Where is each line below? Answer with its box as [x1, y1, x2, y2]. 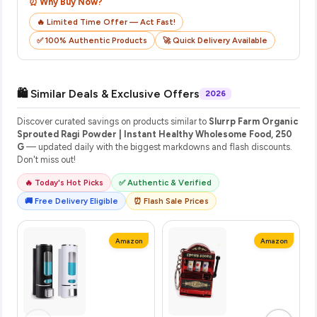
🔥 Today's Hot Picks [25, 177, 103, 188]
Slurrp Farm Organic [209, 115, 299, 127]
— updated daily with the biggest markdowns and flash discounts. [24, 141, 292, 152]
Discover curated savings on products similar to [17, 115, 209, 127]
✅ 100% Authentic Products [37, 35, 147, 45]
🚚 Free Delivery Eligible [25, 195, 118, 206]
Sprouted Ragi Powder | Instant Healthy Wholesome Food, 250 [17, 128, 292, 139]
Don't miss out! [17, 154, 76, 165]
